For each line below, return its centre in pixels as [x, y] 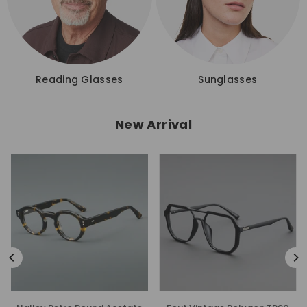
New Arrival [153, 124]
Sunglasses [228, 79]
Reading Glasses [79, 79]
